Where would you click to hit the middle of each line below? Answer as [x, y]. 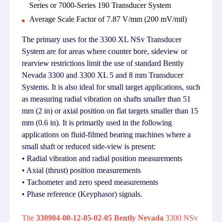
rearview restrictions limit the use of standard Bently [103, 63]
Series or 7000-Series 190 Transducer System [100, 5]
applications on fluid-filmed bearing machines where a [106, 135]
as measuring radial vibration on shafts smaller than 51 [106, 99]
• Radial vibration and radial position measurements [102, 158]
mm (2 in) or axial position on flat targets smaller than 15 [110, 111]
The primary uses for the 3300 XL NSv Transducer [102, 39]
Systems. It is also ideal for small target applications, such [111, 87]
